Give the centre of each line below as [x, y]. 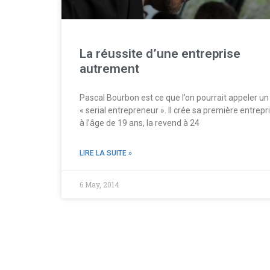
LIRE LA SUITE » [106, 153]
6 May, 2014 [99, 184]
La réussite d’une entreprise [160, 53]
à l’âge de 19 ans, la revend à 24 [140, 123]
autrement [109, 68]
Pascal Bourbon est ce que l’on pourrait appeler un [174, 97]
